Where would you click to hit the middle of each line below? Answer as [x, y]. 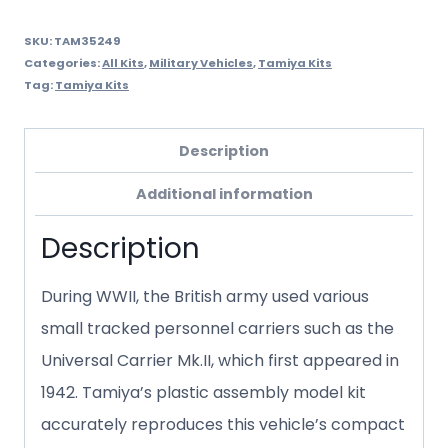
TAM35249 [87, 41]
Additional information [224, 193]
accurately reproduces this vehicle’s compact [223, 425]
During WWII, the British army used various [205, 297]
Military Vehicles [201, 63]
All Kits [123, 63]
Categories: [63, 63]
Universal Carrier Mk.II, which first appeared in [220, 361]
